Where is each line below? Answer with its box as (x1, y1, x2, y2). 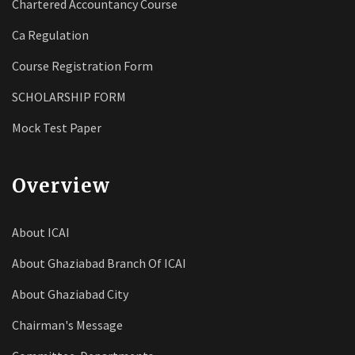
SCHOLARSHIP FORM (12, 89, 126, 105)
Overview (12, 174, 110, 198)
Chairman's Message (12, 317, 123, 333)
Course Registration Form (12, 58, 153, 74)
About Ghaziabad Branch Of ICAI (12, 255, 186, 271)
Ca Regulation (12, 27, 89, 43)
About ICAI (12, 224, 70, 240)
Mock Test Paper (12, 120, 101, 136)
